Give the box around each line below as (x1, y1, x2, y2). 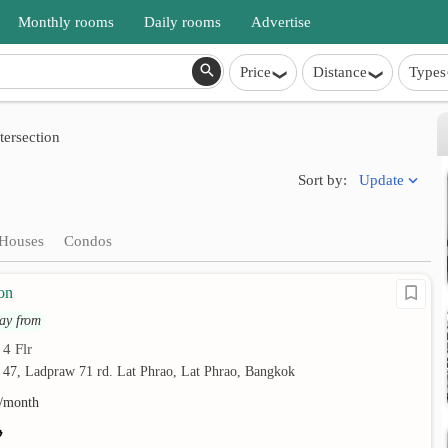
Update (359, 171, 405, 188)
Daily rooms (144, 14, 221, 30)
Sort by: (298, 172, 348, 188)
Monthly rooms (18, 14, 114, 30)
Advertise (251, 14, 311, 30)
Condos (64, 233, 112, 249)
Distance (313, 64, 367, 80)
